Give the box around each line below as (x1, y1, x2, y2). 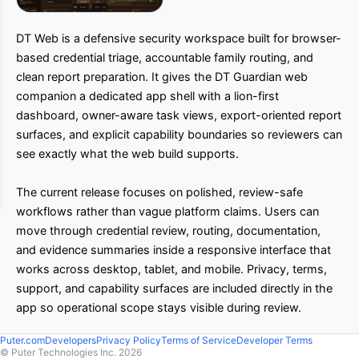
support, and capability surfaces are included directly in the (16, 281, 333, 296)
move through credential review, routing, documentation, (16, 224, 321, 238)
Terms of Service (161, 334, 236, 347)
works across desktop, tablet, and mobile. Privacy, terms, (16, 262, 327, 276)
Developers (45, 334, 96, 347)
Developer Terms (236, 334, 313, 347)
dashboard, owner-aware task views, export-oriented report (16, 108, 341, 123)
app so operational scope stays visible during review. (16, 301, 301, 315)
